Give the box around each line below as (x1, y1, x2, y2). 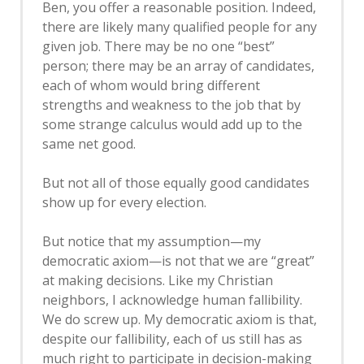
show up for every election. (42, 193, 206, 211)
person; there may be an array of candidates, (42, 57, 314, 75)
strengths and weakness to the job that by (42, 96, 301, 114)
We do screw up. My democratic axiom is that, (42, 310, 317, 328)
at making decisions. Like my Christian (42, 271, 273, 289)
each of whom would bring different (42, 76, 260, 94)
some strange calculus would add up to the (42, 115, 302, 133)
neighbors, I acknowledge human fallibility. (42, 291, 302, 309)
